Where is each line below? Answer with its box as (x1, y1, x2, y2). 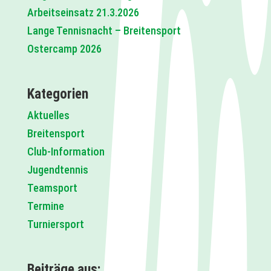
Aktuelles (27, 109, 70, 122)
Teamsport (27, 181, 77, 195)
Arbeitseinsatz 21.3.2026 (27, 5, 139, 19)
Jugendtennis (27, 163, 88, 177)
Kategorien (27, 86, 88, 103)
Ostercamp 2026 (27, 42, 102, 55)
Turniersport (27, 218, 84, 231)
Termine (27, 200, 64, 213)
